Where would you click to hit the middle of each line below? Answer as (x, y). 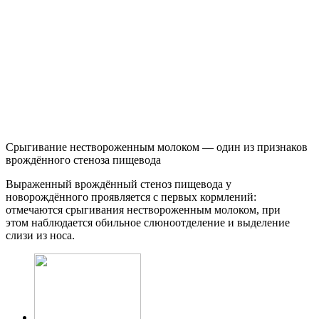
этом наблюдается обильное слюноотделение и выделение (148, 222)
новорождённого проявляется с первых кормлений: (131, 197)
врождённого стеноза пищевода (83, 159)
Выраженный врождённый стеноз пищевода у (119, 184)
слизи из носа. (40, 235)
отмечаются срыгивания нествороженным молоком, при (143, 209)
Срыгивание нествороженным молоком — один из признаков (157, 147)
